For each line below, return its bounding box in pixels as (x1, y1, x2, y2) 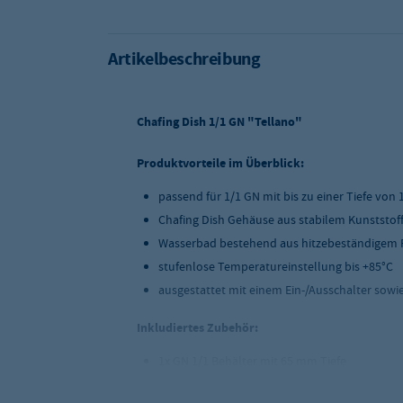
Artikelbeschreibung (108, 47, 261, 71)
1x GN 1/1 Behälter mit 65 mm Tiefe (158, 353, 346, 369)
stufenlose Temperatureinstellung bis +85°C (158, 258, 393, 274)
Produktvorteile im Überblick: (137, 155, 304, 172)
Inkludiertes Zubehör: (137, 319, 258, 336)
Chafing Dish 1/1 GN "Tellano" (137, 113, 302, 130)
